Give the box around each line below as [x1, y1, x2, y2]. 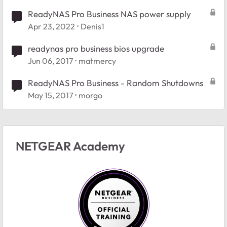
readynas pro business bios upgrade [28, 43, 164, 54]
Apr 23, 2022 [28, 21, 75, 31]
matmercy [79, 55, 116, 66]
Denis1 [81, 21, 104, 31]
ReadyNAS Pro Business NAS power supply [28, 8, 191, 19]
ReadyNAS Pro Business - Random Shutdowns [28, 77, 203, 88]
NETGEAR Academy [16, 138, 125, 154]
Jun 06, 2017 [28, 55, 73, 66]
